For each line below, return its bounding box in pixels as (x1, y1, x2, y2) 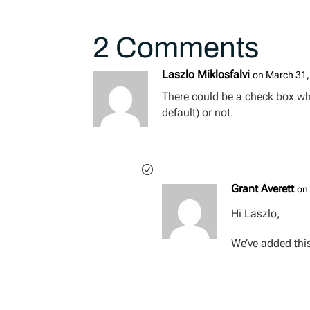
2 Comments (93, 31, 259, 64)
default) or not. (162, 105, 235, 119)
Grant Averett (231, 182, 295, 196)
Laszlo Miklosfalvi (162, 67, 250, 81)
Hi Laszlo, (231, 207, 281, 221)
